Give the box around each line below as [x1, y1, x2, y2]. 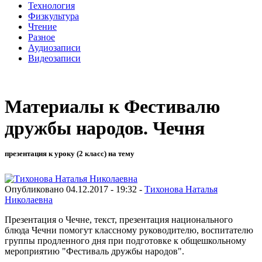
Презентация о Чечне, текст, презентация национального [5, 214, 233, 225]
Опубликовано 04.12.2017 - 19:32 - [5, 184, 144, 194]
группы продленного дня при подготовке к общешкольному [5, 235, 246, 246]
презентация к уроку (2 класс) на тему [5, 149, 135, 158]
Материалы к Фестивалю [5, 96, 220, 118]
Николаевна [5, 194, 53, 205]
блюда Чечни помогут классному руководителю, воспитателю [5, 225, 253, 235]
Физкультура [28, 11, 79, 21]
